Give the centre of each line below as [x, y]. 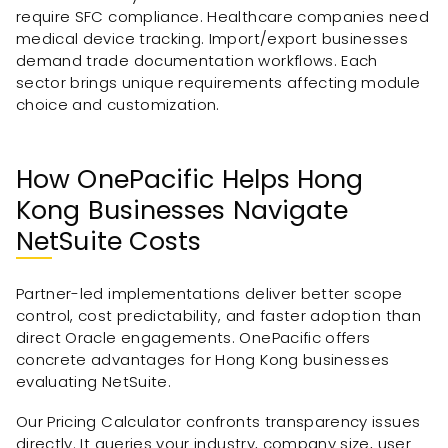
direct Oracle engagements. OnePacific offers [193, 337]
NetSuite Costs [109, 240]
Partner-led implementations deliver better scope [209, 293]
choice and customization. [118, 104]
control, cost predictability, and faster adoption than [218, 315]
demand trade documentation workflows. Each [197, 60]
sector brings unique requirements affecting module [218, 82]
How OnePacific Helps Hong [190, 178]
